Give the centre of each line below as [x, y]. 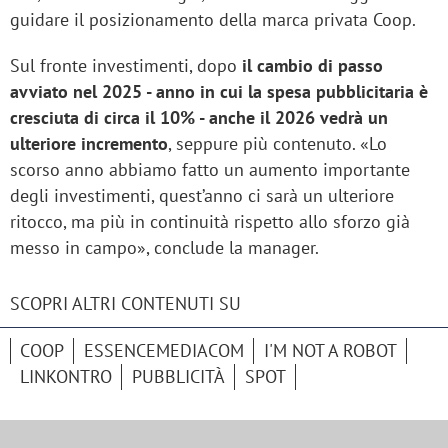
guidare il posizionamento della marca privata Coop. [213, 20]
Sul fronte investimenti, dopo [126, 66]
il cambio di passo [312, 66]
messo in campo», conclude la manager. [164, 248]
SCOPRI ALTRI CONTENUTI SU [125, 304]
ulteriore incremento [89, 144]
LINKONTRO [66, 377]
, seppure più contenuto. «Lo [277, 144]
